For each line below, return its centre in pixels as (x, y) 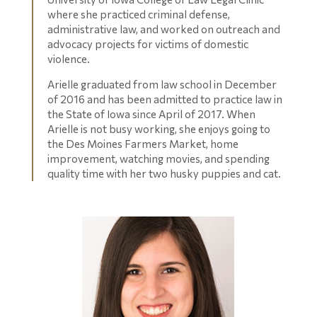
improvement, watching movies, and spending (158, 158)
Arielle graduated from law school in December (162, 84)
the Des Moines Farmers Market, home (143, 144)
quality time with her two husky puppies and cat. (164, 173)
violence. (68, 59)
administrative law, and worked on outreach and (163, 29)
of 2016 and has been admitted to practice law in (165, 99)
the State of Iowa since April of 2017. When (151, 114)
